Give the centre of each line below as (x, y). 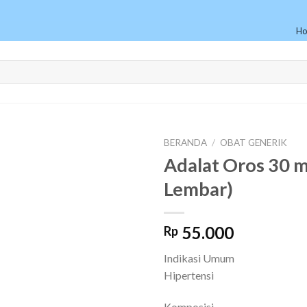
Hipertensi (189, 275)
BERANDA (185, 143)
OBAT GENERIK (254, 143)
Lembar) (198, 188)
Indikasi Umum (199, 258)
